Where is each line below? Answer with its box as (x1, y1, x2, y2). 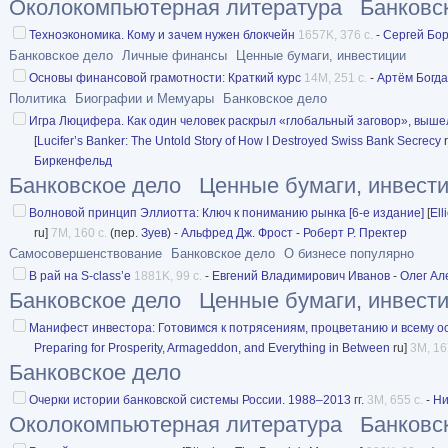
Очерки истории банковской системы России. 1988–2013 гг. (29, 392, 364, 407)
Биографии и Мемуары (75, 90, 214, 106)
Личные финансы (122, 47, 227, 63)
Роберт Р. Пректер (303, 225, 407, 240)
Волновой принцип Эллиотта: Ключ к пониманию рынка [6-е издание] (29, 205, 424, 220)
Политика (9, 90, 66, 106)
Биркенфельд (34, 153, 112, 168)
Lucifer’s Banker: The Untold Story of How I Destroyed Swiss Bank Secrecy (37, 133, 441, 148)
